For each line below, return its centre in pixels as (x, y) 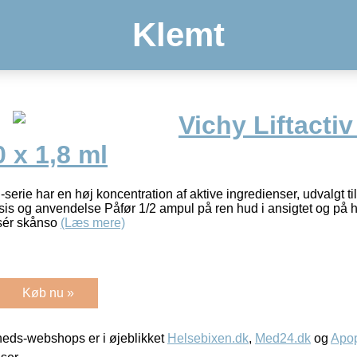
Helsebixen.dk (208, 338)
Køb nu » (48, 292)
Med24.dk (283, 338)
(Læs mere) (93, 222)
